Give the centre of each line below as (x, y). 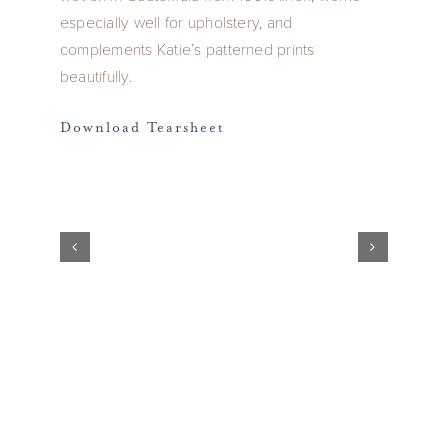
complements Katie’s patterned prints (187, 48)
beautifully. (96, 75)
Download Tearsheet (142, 127)
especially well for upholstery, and (176, 21)
